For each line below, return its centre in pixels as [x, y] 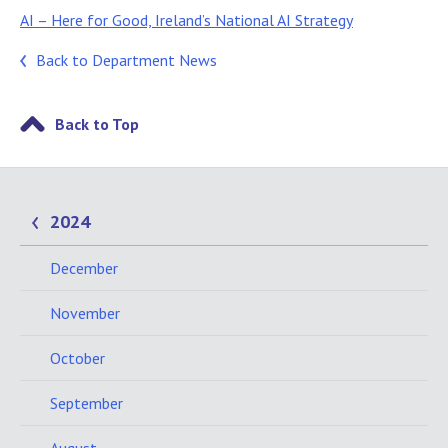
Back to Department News [126, 59]
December [84, 267]
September [86, 402]
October [77, 357]
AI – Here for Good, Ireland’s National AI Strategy [186, 19]
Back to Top [97, 123]
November [85, 312]
